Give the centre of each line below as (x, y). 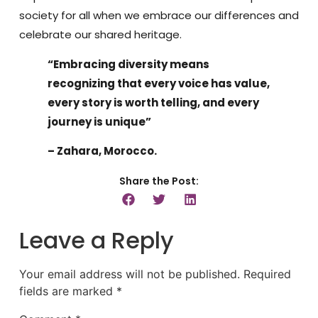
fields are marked (67, 291)
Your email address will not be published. (129, 274)
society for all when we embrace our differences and (159, 15)
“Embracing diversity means (128, 64)
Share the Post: (159, 181)
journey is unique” (99, 121)
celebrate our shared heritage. (100, 34)
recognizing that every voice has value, (158, 83)
